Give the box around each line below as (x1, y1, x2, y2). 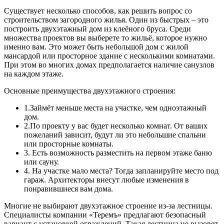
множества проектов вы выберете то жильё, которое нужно (4, 33, 207, 42)
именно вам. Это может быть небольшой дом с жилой (4, 42, 188, 51)
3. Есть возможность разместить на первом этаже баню (24, 148, 212, 157)
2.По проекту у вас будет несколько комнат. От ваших (24, 121, 207, 130)
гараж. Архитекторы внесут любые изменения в (24, 175, 189, 184)
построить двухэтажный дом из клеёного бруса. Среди (4, 24, 191, 33)
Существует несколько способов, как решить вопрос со (4, 6, 192, 15)
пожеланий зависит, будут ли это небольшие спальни (24, 130, 206, 139)
